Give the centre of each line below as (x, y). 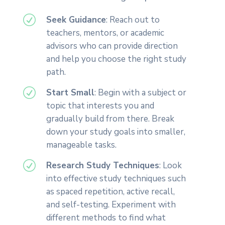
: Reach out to (133, 20)
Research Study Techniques (102, 166)
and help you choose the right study (116, 59)
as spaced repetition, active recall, (110, 192)
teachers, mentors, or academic (105, 33)
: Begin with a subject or (140, 93)
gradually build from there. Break (110, 119)
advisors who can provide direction (112, 46)
